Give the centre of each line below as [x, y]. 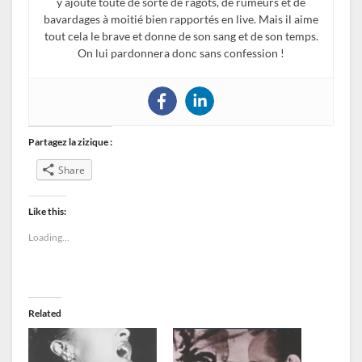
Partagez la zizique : [70, 141]
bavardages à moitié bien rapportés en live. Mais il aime [181, 19]
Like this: [47, 211]
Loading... [49, 237]
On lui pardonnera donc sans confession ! [181, 53]
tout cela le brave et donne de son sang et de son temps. [181, 36]
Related [45, 313]
